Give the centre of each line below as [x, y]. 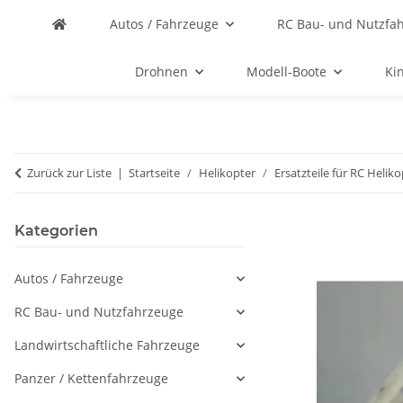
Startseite [154, 173]
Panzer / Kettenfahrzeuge [91, 378]
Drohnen [161, 72]
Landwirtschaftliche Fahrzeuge [107, 345]
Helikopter [227, 173]
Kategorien [56, 231]
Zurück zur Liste [69, 173]
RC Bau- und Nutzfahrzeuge [99, 312]
